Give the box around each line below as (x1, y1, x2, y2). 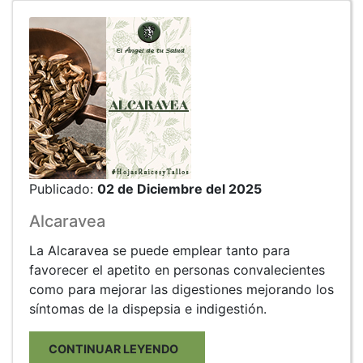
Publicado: (29, 180, 97, 197)
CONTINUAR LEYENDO (49, 341, 186, 356)
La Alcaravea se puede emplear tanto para (29, 241, 290, 258)
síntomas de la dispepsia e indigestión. (29, 300, 267, 317)
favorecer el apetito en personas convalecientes (29, 261, 325, 278)
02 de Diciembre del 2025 (97, 180, 262, 197)
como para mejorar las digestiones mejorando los (29, 280, 334, 297)
